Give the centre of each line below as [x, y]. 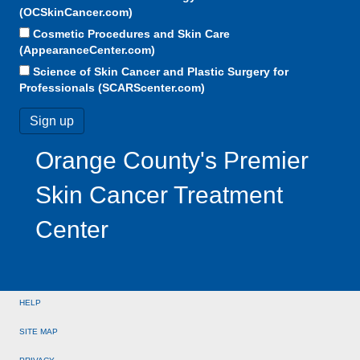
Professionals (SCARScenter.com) [112, 87]
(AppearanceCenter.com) [87, 49]
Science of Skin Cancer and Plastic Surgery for [161, 71]
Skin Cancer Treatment [159, 194]
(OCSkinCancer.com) [76, 12]
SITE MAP [39, 331]
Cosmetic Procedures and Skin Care [131, 33]
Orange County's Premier [172, 160]
